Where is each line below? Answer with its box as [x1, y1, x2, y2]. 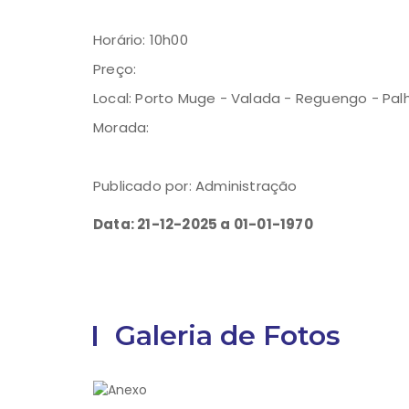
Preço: [93, 59, 137, 79]
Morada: [93, 118, 150, 138]
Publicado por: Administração [93, 176, 298, 196]
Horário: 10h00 [93, 30, 188, 50]
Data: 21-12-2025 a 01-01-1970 [93, 215, 313, 235]
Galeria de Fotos [115, 319, 341, 353]
